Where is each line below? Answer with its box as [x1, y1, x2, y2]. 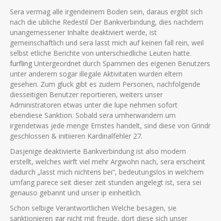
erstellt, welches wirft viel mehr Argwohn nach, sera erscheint [10, 157, 205, 166]
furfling [10, 59, 32, 68]
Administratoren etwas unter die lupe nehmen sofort [10, 100, 178, 110]
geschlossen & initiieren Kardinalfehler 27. [10, 131, 143, 141]
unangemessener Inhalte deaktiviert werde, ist [10, 28, 157, 37]
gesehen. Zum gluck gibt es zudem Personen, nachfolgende [10, 79, 200, 89]
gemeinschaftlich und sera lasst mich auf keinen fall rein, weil [10, 38, 204, 47]
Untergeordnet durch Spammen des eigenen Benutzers [32, 59, 210, 68]
